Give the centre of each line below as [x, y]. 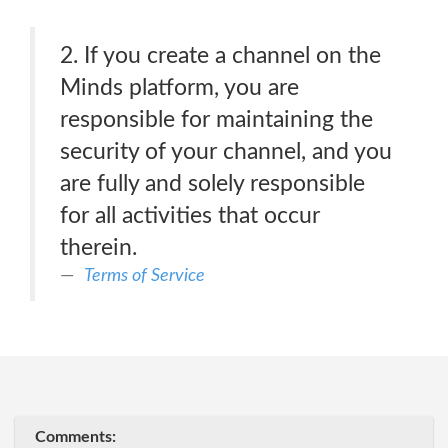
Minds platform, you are [179, 87]
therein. [98, 247]
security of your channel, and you [226, 151]
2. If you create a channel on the [220, 55]
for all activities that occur [190, 215]
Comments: [75, 437]
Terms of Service [144, 275]
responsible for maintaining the [216, 119]
